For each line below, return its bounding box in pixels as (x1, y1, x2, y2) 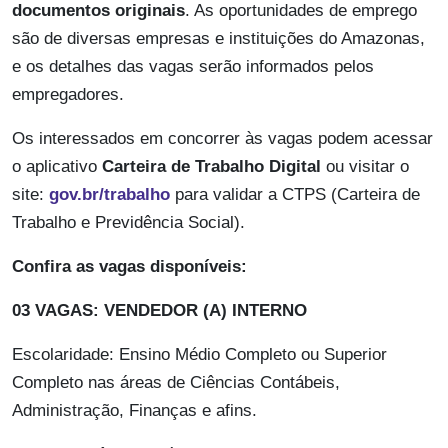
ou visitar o (321, 157, 409, 177)
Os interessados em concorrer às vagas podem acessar (12, 129, 433, 149)
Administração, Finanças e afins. (12, 401, 257, 421)
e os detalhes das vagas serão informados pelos (12, 57, 374, 77)
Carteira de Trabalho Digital (102, 157, 321, 177)
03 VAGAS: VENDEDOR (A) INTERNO (12, 301, 307, 321)
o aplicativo (12, 157, 102, 177)
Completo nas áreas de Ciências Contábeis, (12, 373, 340, 393)
